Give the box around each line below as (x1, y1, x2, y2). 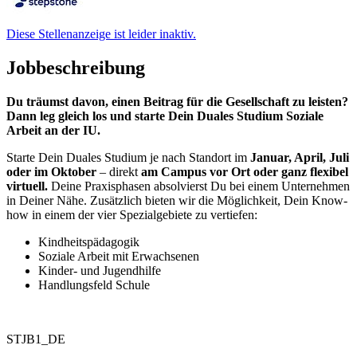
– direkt (100, 165, 141, 179)
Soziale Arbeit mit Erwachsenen (38, 249, 199, 264)
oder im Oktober (6, 165, 100, 179)
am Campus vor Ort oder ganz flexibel (141, 165, 348, 179)
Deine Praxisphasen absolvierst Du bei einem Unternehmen (48, 179, 350, 194)
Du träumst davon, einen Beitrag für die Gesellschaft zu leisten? (6, 95, 348, 109)
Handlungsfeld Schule (38, 278, 150, 292)
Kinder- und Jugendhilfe (38, 264, 161, 278)
